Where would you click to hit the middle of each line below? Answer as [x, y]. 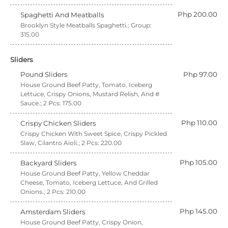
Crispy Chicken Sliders [58, 123]
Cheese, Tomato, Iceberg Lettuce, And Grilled [89, 182]
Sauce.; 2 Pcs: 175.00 [51, 103]
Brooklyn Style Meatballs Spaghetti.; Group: [86, 25]
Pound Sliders [44, 74]
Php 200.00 [197, 14]
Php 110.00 [199, 123]
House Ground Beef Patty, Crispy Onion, [82, 222]
